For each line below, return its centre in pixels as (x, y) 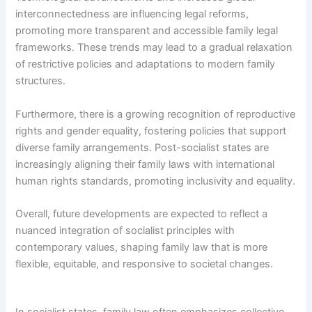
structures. (41, 81)
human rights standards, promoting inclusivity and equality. (156, 181)
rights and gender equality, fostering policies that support (151, 131)
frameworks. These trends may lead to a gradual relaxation (154, 48)
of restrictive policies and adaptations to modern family (146, 64)
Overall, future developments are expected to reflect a (142, 214)
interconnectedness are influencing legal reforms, (132, 14)
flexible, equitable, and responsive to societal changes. (145, 264)
